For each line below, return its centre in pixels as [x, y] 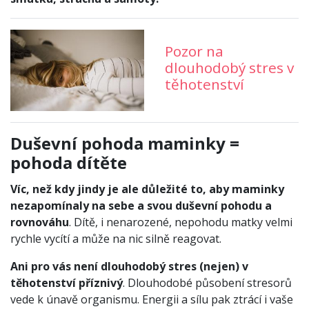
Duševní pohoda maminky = [125, 143]
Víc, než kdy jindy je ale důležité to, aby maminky [147, 189]
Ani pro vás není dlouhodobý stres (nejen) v [129, 266]
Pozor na [194, 51]
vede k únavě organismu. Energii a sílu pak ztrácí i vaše [152, 299]
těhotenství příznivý [67, 282]
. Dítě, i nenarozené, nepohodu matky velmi [181, 222]
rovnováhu [40, 222]
